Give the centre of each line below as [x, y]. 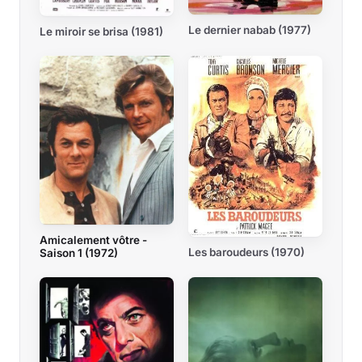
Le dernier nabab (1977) [250, 29]
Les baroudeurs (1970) [246, 253]
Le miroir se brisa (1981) [101, 32]
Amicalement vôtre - [93, 240]
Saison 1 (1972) [79, 253]
